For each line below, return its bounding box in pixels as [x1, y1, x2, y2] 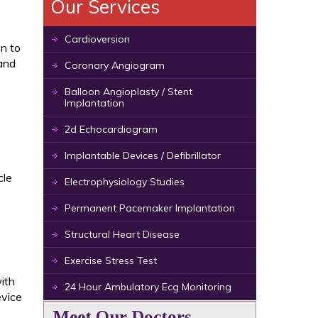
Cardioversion [65, 33, 130, 45]
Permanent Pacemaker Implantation [65, 202, 235, 214]
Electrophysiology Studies [65, 175, 185, 188]
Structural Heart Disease [65, 228, 180, 241]
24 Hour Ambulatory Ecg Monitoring [65, 280, 231, 293]
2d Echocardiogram [65, 123, 158, 136]
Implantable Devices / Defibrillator [65, 149, 221, 162]
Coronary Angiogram [65, 59, 165, 72]
